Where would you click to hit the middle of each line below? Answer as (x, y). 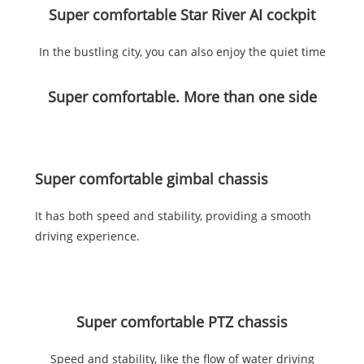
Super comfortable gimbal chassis (151, 179)
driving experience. (87, 236)
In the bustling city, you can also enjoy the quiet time (182, 52)
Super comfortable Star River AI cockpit (182, 15)
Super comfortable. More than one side (182, 97)
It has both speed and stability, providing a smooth (173, 216)
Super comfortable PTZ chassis (182, 322)
